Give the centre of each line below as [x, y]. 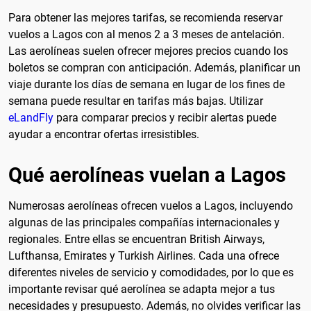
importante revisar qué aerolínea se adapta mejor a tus [142, 289]
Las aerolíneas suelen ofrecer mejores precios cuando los [148, 51]
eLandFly [31, 117]
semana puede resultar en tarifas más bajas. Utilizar [136, 101]
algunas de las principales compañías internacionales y [144, 222]
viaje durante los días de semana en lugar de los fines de [146, 84]
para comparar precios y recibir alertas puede [165, 117]
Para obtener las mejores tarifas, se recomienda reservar [145, 17]
